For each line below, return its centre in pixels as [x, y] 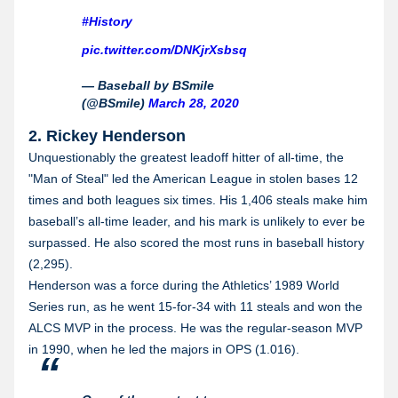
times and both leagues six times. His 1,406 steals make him [198, 199]
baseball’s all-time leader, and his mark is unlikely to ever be [197, 221]
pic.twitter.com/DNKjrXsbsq [164, 49]
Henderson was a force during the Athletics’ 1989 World [184, 285]
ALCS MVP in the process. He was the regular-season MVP [195, 327]
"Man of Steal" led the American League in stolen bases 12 [193, 178]
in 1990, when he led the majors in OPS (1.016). [164, 349]
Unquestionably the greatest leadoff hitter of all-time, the [186, 157]
